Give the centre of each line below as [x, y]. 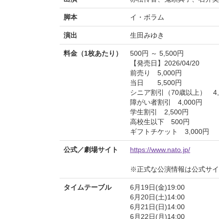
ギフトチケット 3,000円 [170, 132]
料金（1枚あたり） [93, 54]
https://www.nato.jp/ [160, 150]
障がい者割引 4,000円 [166, 102]
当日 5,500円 [156, 83]
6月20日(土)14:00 [157, 197]
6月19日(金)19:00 [157, 187]
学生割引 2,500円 [159, 112]
